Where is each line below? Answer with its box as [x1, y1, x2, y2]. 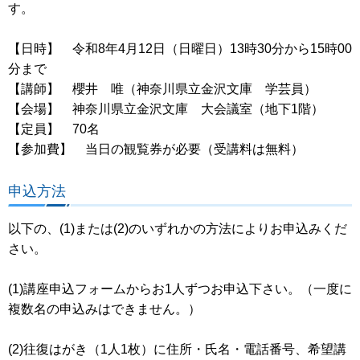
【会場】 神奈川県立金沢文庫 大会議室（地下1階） [8, 101, 324, 116]
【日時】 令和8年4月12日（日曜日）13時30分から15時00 [8, 41, 352, 55]
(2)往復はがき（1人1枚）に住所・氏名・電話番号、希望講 [8, 342, 346, 356]
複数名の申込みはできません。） [8, 301, 201, 316]
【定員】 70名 [8, 121, 100, 136]
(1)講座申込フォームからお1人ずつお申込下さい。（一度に [8, 281, 352, 296]
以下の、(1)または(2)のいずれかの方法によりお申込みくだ [8, 221, 347, 235]
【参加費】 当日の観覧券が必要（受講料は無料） [8, 141, 304, 156]
